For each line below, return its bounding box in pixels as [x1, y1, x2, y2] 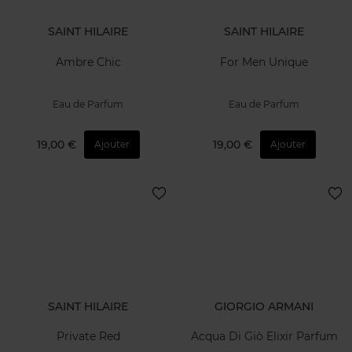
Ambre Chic [55, 54, 121, 69]
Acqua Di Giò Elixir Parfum [190, 329, 338, 344]
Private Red [56, 329, 120, 344]
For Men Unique [220, 54, 308, 69]
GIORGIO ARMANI [214, 299, 313, 313]
